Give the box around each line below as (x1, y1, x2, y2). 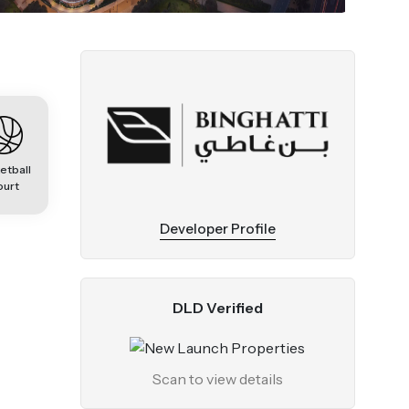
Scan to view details (152, 369, 283, 388)
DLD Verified (172, 298, 263, 317)
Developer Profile (159, 219, 276, 237)
